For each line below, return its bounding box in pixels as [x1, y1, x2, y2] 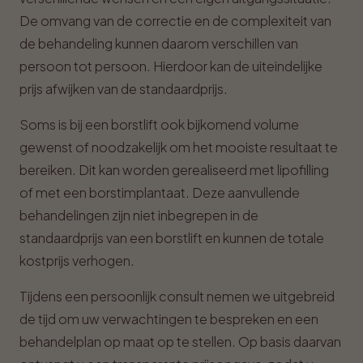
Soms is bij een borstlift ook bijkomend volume [19, 116, 299, 133]
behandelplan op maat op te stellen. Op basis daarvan [19, 333, 341, 350]
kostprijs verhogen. [19, 252, 135, 269]
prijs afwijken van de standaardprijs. [19, 80, 228, 97]
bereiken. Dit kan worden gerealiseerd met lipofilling [19, 161, 329, 178]
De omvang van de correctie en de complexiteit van [19, 12, 331, 29]
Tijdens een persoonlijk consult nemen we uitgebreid [19, 288, 335, 305]
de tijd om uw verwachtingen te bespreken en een [19, 310, 318, 327]
